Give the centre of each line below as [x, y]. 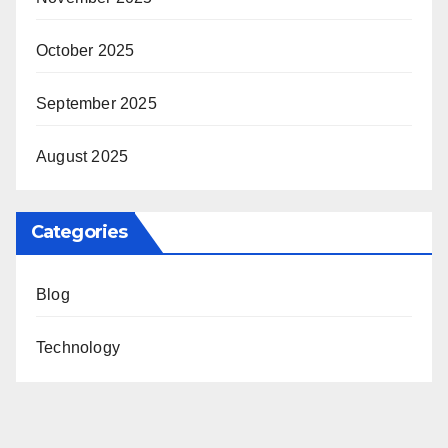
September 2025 [96, 103]
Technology [78, 348]
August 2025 [82, 156]
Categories [79, 232]
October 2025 [85, 50]
